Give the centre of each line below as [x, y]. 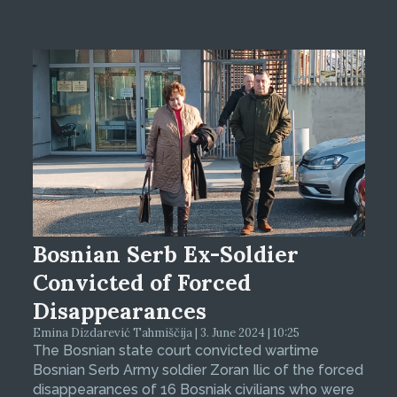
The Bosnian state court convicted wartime [175, 351]
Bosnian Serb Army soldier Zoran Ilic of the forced [198, 370]
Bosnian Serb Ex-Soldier [165, 255]
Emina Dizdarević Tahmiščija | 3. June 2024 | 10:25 [166, 333]
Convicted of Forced [141, 283]
